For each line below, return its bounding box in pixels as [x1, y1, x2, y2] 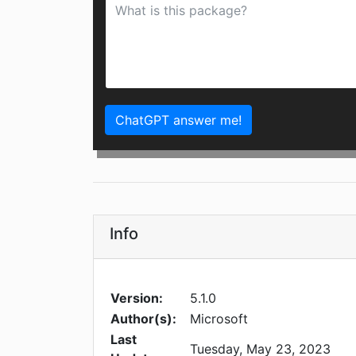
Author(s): [110, 311, 176, 327]
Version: [110, 290, 163, 307]
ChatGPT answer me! [115, 112, 242, 129]
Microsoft [190, 311, 248, 327]
